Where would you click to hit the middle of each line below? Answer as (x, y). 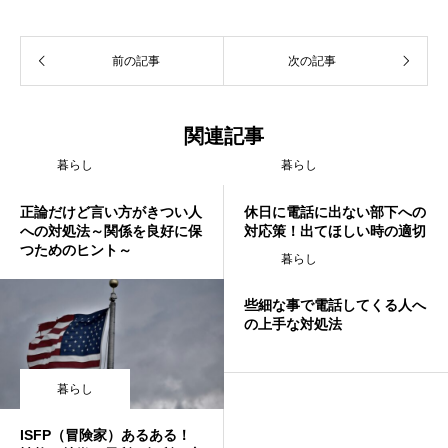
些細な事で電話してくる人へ (335, 304)
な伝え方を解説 (293, 249)
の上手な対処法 (293, 323)
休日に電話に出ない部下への (335, 211)
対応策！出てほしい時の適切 (335, 230)
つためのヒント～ (76, 249)
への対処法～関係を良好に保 (111, 230)
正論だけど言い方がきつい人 (111, 211)
